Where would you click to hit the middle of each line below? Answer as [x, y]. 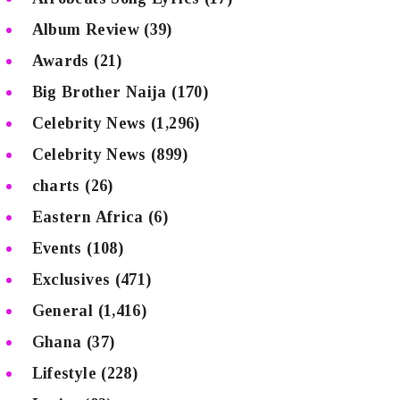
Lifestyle [64, 374]
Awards [60, 61]
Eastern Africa [87, 217]
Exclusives [71, 280]
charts [56, 186]
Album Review [86, 30]
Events [57, 249]
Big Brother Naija [99, 92]
